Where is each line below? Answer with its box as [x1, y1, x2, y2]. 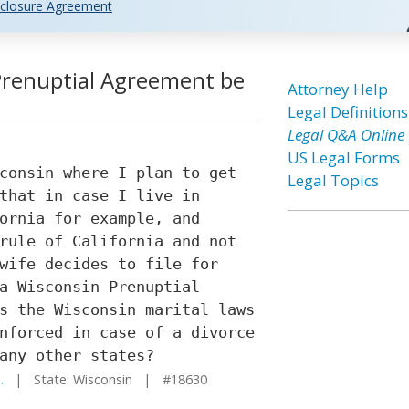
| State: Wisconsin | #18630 [4, 371, 207, 388]
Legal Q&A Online [287, 124, 404, 145]
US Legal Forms [287, 147, 400, 168]
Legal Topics [287, 170, 379, 191]
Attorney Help [287, 79, 388, 100]
